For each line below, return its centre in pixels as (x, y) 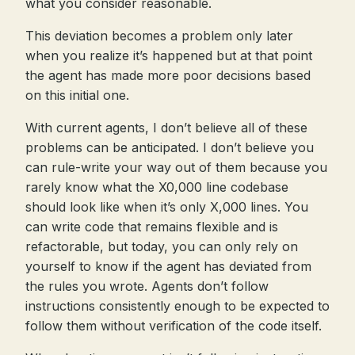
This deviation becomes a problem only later (159, 36)
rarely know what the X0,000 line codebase (157, 187)
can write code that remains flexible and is (152, 227)
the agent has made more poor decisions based (168, 75)
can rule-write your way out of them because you (176, 167)
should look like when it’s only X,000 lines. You (167, 207)
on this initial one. (77, 95)
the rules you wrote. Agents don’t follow (147, 286)
